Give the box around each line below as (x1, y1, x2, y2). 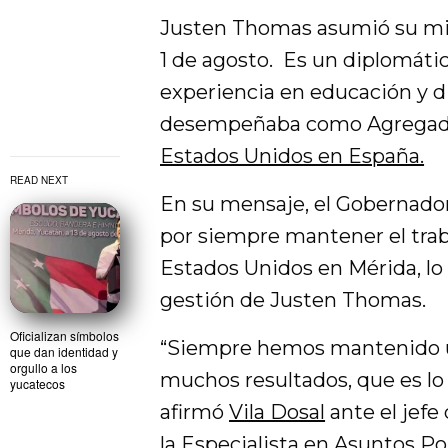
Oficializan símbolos (10, 327, 119, 345)
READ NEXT (10, 173, 68, 188)
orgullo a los (10, 359, 77, 377)
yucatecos (10, 375, 65, 393)
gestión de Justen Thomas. (160, 288, 427, 313)
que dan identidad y (10, 343, 118, 361)
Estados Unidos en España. (160, 144, 425, 169)
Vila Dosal (229, 400, 326, 425)
